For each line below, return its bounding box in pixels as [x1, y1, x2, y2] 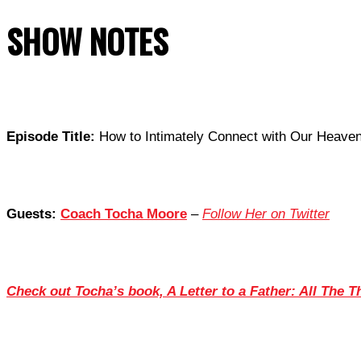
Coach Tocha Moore [60, 206, 187, 222]
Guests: [6, 206, 60, 222]
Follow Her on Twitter [202, 206, 330, 222]
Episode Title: [6, 129, 95, 145]
